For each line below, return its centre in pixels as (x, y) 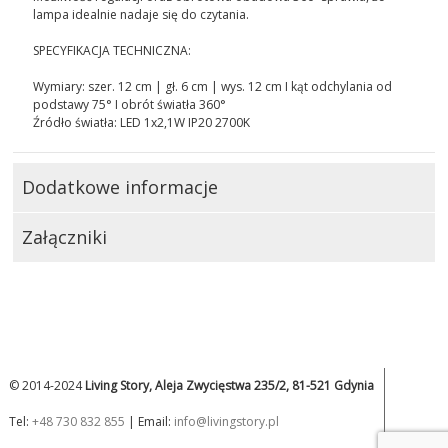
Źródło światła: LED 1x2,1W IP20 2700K (142, 123)
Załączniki (65, 237)
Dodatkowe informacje (120, 187)
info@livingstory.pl (226, 422)
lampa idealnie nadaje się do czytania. (141, 15)
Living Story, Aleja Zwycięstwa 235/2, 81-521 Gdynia (229, 386)
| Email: (149, 422)
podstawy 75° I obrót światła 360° (130, 105)
